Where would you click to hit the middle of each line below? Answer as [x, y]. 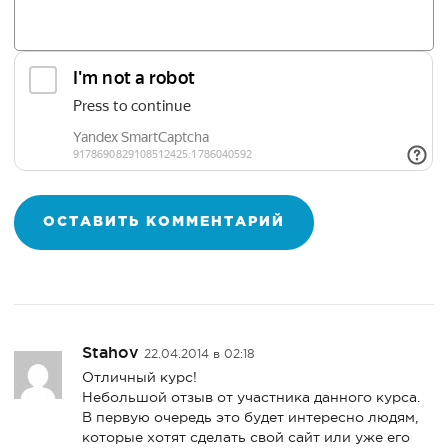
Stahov [113, 351]
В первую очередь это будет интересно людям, [250, 416]
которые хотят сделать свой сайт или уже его [246, 436]
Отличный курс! [140, 376]
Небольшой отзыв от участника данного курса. [251, 396]
